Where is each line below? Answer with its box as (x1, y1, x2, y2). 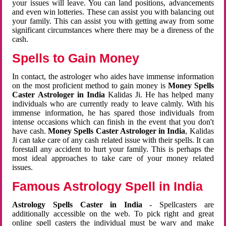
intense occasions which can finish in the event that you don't (12, 118, 214, 127)
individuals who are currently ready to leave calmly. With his (12, 99, 214, 108)
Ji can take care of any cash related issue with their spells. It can (12, 136, 214, 145)
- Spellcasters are (142, 200, 214, 209)
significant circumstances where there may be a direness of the (12, 26, 214, 35)
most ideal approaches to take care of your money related (12, 154, 214, 163)
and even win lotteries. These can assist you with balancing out (12, 8, 214, 17)
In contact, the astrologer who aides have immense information (12, 72, 214, 81)
